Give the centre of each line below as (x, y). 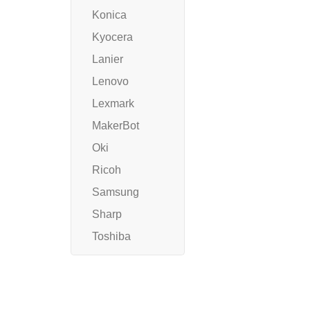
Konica (109, 15)
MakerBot (116, 126)
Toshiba (111, 237)
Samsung (116, 192)
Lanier (108, 60)
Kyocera (112, 37)
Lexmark (113, 104)
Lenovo (110, 82)
